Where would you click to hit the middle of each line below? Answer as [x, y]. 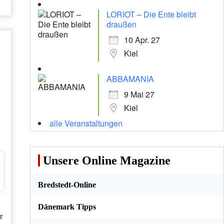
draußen [121, 24]
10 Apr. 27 [142, 40]
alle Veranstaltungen [86, 123]
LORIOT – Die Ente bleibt [151, 14]
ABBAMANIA [130, 79]
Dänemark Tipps [67, 207]
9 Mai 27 [139, 94]
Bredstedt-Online [67, 185]
